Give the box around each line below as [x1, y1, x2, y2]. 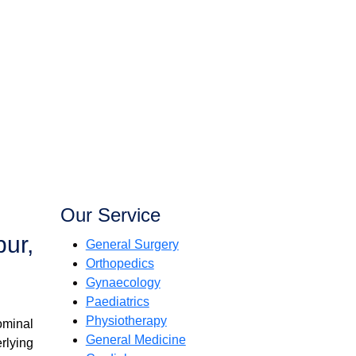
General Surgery [85, 237, 179, 251]
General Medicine [85, 332, 186, 346]
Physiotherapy [85, 313, 167, 327]
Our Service [60, 203, 161, 226]
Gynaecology [85, 275, 161, 289]
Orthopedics [85, 256, 154, 270]
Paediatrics [85, 294, 149, 308]
